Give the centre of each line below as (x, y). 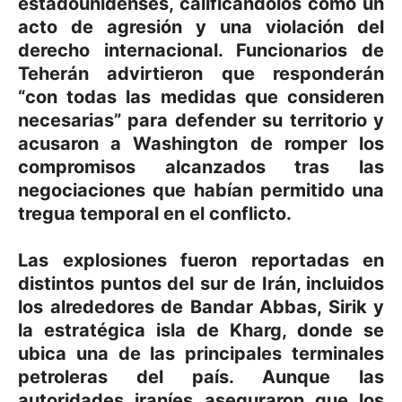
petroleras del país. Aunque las (201, 377)
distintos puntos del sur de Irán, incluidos (201, 284)
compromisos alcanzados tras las (201, 167)
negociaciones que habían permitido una (201, 191)
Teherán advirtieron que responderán (201, 74)
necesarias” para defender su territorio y (201, 121)
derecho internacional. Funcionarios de (201, 51)
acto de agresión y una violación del (201, 27)
